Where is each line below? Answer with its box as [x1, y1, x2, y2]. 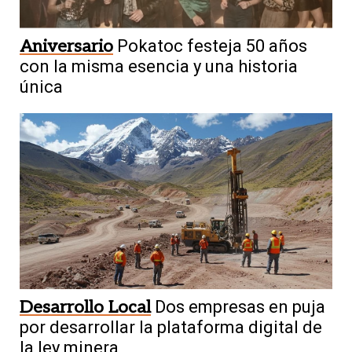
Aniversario [20, 36, 113, 57]
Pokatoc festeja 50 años [117, 36, 307, 57]
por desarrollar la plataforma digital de [20, 317, 322, 337]
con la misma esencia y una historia [20, 57, 298, 77]
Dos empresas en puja [155, 296, 325, 317]
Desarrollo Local [20, 296, 151, 317]
